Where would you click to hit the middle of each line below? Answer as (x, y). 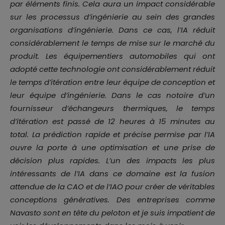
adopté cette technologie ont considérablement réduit (113, 69)
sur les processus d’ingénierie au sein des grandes (113, 17)
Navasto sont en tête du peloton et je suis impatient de (113, 213)
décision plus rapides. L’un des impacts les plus (113, 161)
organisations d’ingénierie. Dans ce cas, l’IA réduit (113, 30)
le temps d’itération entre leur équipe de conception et (113, 82)
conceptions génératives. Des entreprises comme (113, 200)
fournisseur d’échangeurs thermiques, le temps (113, 108)
